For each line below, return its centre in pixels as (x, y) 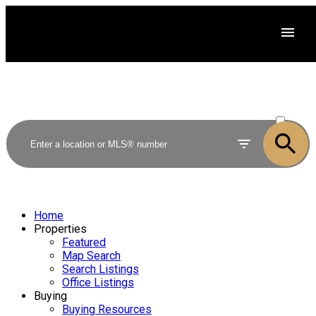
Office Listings (98, 282)
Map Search (91, 256)
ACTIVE (292, 108)
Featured (84, 242)
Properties (60, 229)
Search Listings (101, 269)
